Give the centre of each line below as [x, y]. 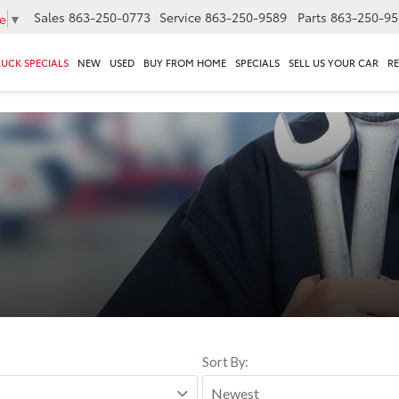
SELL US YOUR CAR [334, 63]
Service [180, 17]
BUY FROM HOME [185, 63]
